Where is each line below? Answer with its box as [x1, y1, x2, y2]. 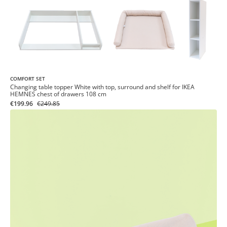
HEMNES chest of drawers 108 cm [10, 89, 106, 98]
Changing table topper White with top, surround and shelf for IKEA [10, 82, 195, 91]
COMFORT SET [10, 74, 45, 82]
